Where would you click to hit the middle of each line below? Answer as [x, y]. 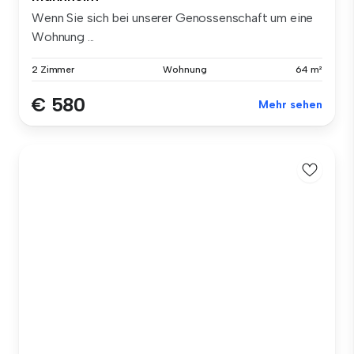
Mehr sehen [290, 105]
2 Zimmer [53, 70]
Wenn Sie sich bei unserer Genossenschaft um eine [173, 18]
